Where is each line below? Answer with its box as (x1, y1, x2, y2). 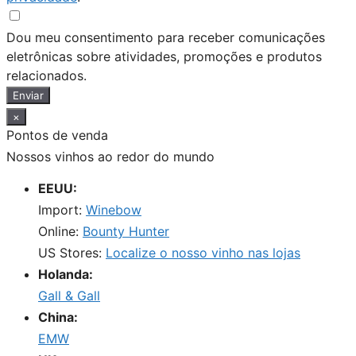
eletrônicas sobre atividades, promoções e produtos (6, 48, 322, 65)
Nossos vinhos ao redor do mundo (6, 149, 215, 165)
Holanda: (38, 266, 93, 283)
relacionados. (6, 68, 87, 84)
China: (38, 309, 78, 326)
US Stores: (38, 245, 106, 261)
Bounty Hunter (83, 223, 169, 240)
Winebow (86, 202, 141, 219)
